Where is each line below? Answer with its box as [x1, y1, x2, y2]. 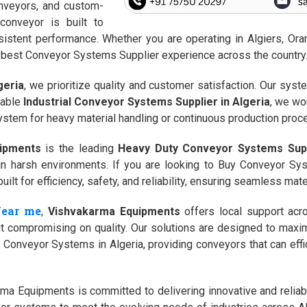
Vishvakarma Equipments [47, 205, 180, 218]
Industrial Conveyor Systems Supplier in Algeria [23, 95, 270, 108]
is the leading [40, 142, 119, 155]
